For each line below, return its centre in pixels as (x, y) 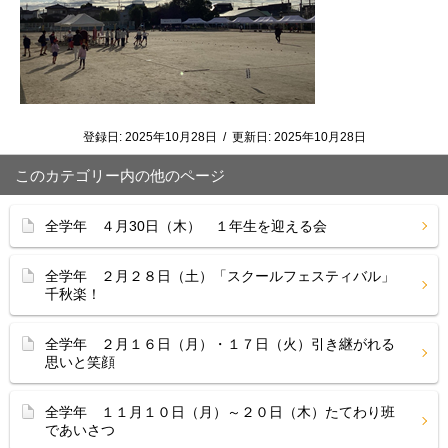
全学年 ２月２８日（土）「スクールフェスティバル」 (220, 276)
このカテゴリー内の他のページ (120, 175)
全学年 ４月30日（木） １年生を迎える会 (186, 226)
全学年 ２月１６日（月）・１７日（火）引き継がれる (220, 344)
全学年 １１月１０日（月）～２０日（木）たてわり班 (220, 412)
